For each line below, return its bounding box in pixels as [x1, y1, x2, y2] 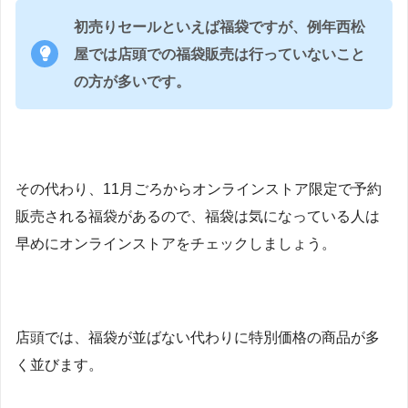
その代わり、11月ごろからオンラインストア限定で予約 [15, 180, 382, 197]
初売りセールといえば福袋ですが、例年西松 [74, 18, 365, 35]
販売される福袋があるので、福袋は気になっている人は [15, 208, 380, 224]
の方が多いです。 [74, 73, 190, 89]
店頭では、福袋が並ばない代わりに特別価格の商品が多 [15, 329, 380, 345]
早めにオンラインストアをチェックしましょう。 [15, 235, 336, 251]
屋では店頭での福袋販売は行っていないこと [74, 46, 365, 62]
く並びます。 [15, 356, 103, 372]
